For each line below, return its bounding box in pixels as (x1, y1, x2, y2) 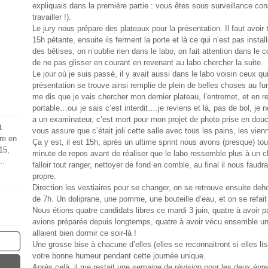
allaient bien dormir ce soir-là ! (32, 229, 136, 237)
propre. (32, 172, 56, 181)
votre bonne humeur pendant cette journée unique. (32, 251, 206, 260)
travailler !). (32, 13, 71, 22)
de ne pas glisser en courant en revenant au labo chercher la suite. (32, 58, 263, 67)
